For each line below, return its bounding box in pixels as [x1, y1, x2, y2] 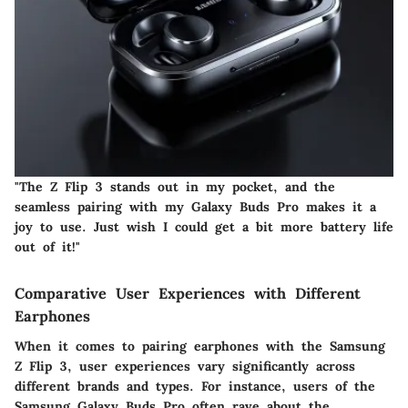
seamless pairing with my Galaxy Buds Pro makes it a [15, 199, 376, 216]
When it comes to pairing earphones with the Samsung [15, 337, 385, 354]
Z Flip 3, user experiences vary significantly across [15, 357, 355, 374]
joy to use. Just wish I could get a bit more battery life [15, 219, 393, 236]
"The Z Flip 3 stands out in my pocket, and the [15, 178, 335, 196]
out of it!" [15, 239, 80, 256]
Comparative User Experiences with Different [15, 284, 361, 303]
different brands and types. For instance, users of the [15, 377, 375, 394]
